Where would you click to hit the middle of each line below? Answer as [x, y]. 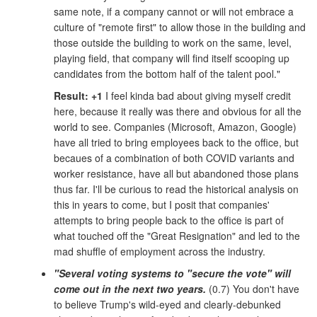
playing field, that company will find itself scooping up [172, 58]
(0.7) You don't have [253, 288]
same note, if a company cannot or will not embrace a [174, 12]
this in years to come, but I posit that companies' [162, 204]
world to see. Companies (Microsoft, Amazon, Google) [175, 126]
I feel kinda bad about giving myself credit [197, 95]
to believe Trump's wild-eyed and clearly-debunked [167, 304]
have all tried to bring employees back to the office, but [176, 142]
